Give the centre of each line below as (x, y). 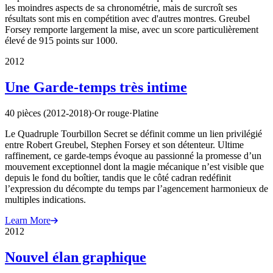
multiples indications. (45, 200)
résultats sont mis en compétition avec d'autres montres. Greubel (127, 19)
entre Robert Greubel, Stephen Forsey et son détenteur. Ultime (124, 145)
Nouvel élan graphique (76, 257)
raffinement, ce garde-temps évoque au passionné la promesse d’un (133, 156)
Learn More (28, 221)
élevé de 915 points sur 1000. (61, 41)
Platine (145, 113)
